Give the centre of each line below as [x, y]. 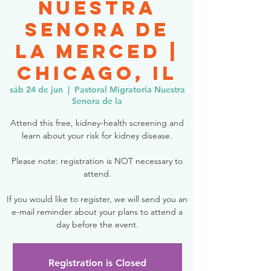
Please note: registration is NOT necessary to [97, 161]
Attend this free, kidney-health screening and [97, 123]
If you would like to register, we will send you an [97, 199]
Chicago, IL [97, 73]
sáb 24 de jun [36, 90]
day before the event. [97, 224]
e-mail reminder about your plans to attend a [97, 212]
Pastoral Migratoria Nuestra [129, 90]
